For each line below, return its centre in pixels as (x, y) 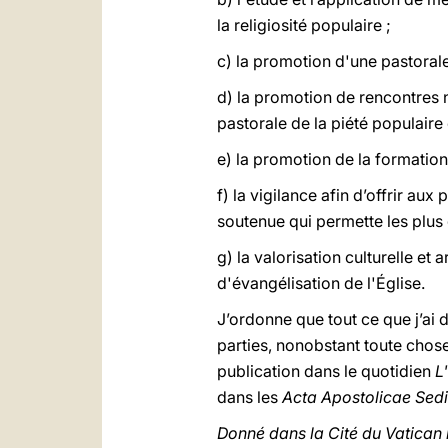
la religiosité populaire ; (304, 25)
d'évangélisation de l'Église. (321, 283)
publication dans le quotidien (326, 371)
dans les (249, 397)
